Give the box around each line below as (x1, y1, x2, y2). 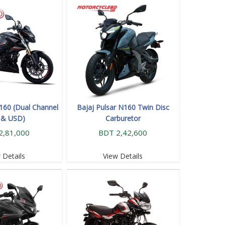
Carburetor (105, 113, 141, 123)
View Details (103, 151, 143, 161)
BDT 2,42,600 (98, 127, 148, 138)
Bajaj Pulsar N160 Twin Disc (76, 102, 169, 112)
